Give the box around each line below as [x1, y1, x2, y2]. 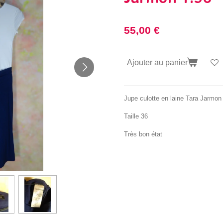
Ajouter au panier [127, 57, 188, 67]
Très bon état [124, 130, 162, 138]
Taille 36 [124, 112, 148, 120]
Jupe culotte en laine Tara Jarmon [124, 94, 222, 102]
